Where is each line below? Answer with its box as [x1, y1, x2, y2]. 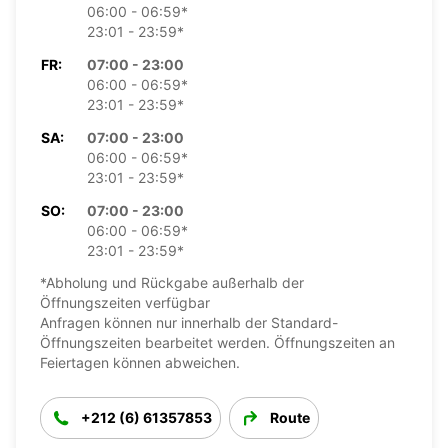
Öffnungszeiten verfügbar [40, 293, 210, 311]
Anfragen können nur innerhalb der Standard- [40, 313, 338, 331]
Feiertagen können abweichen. [40, 353, 240, 371]
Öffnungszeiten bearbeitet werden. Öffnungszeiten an [40, 333, 395, 351]
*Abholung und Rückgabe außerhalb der [40, 273, 304, 291]
